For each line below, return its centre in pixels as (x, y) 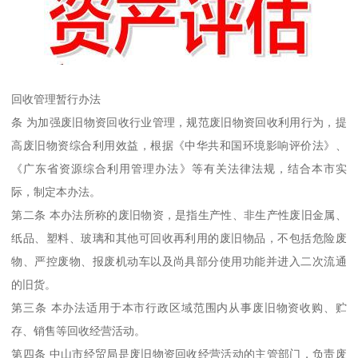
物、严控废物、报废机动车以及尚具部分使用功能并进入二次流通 (179, 261)
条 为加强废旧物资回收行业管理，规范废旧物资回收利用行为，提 (179, 122)
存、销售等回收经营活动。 (79, 330)
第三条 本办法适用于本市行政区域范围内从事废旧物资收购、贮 (179, 307)
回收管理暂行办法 (56, 99)
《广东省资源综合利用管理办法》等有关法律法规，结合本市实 (179, 168)
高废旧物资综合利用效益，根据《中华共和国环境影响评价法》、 (179, 145)
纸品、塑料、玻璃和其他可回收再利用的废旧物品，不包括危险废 (179, 238)
